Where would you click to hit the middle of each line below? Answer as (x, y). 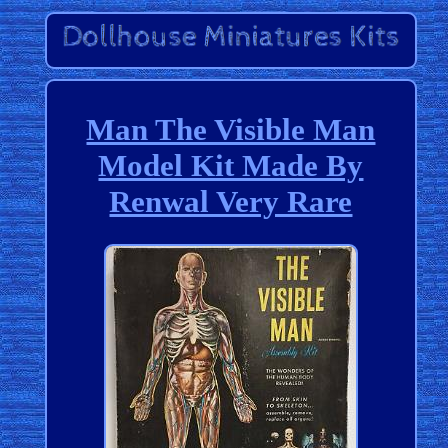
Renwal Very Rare (231, 201)
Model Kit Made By (231, 165)
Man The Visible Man (231, 129)
